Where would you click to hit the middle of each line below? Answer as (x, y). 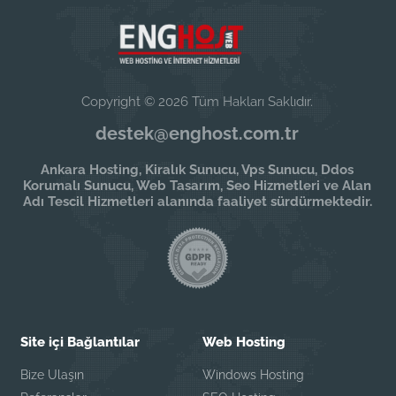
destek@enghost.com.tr (198, 133)
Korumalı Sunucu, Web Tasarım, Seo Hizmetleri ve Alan (198, 185)
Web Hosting (244, 342)
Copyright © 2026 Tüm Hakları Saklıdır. (198, 101)
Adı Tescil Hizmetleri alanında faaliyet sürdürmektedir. (197, 201)
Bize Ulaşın (53, 374)
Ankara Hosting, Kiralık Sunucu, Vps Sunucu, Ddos (198, 169)
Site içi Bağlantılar (80, 342)
